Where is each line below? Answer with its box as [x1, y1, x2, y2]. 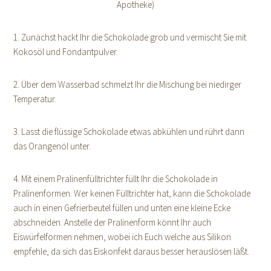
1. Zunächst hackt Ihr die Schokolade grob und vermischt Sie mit [13, 31, 247, 43]
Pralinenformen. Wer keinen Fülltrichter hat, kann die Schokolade [13, 187, 251, 199]
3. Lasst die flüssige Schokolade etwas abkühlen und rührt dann [13, 125, 245, 137]
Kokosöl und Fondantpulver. [13, 45, 119, 57]
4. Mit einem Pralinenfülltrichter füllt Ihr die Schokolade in [13, 172, 218, 184]
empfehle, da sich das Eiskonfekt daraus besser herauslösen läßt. [13, 245, 250, 257]
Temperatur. [13, 93, 57, 105]
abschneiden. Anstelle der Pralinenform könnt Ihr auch [13, 216, 212, 228]
